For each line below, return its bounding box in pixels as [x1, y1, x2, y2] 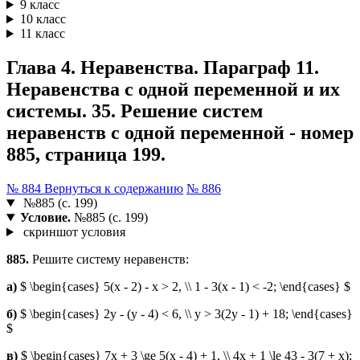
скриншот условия [19, 225, 125, 239]
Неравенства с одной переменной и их [6, 79, 340, 100]
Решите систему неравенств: [29, 252, 189, 267]
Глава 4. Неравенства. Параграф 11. [6, 57, 319, 79]
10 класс [19, 12, 66, 27]
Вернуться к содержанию [44, 182, 183, 196]
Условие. [19, 211, 71, 225]
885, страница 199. [6, 144, 166, 166]
